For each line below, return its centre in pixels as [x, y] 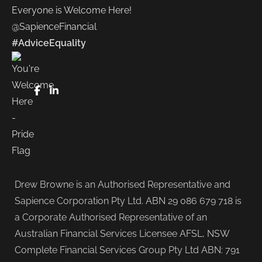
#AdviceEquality [49, 43]
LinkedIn [76, 90]
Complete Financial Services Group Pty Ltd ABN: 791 [127, 250]
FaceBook [61, 90]
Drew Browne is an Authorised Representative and [123, 184]
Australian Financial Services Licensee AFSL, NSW [122, 233]
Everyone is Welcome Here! [72, 10]
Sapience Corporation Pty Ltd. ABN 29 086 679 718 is [128, 201]
